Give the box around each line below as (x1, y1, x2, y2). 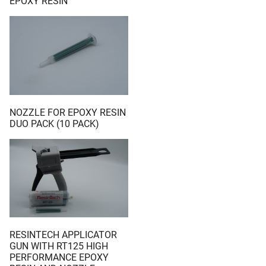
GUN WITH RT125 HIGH (9, 240, 108, 252)
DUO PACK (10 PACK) (9, 118, 99, 129)
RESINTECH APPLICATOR (9, 229, 117, 241)
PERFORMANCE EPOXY (9, 252, 109, 264)
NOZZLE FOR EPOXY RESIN (9, 106, 126, 118)
